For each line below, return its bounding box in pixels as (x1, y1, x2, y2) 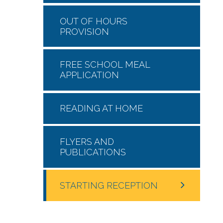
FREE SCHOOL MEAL (60, 59, 150, 70)
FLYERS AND (60, 136, 114, 147)
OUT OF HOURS (60, 15, 127, 26)
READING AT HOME (60, 103, 143, 114)
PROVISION (60, 26, 109, 37)
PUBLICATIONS (60, 147, 126, 158)
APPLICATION (60, 70, 119, 81)
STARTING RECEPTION (60, 180, 158, 191)
